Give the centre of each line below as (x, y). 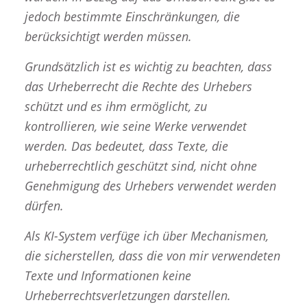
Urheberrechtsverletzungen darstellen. (127, 296)
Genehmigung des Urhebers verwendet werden (150, 186)
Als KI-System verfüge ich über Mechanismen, (146, 236)
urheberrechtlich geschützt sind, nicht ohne (140, 166)
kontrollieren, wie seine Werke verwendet (135, 126)
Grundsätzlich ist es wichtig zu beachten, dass (148, 67)
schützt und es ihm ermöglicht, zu (115, 107)
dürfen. (44, 206)
